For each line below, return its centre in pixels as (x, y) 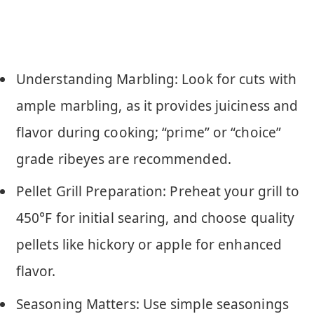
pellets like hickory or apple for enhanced (149, 245)
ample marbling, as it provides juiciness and (157, 105)
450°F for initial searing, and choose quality (156, 218)
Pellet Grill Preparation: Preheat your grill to (158, 192)
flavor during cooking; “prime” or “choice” (149, 132)
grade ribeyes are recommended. (124, 159)
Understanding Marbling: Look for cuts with (156, 79)
